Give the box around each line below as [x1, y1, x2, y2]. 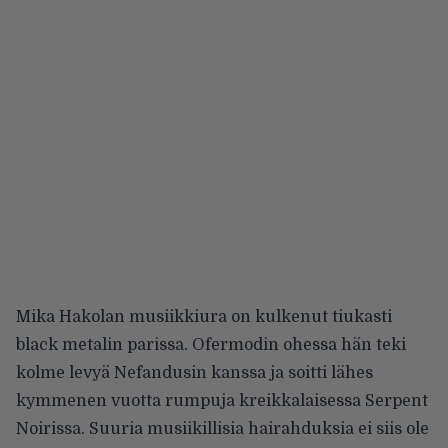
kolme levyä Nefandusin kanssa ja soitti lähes [16, 363, 373, 382]
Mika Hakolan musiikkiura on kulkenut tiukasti [16, 307, 392, 326]
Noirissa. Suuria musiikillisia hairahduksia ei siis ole [16, 419, 429, 438]
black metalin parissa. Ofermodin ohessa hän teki [16, 335, 406, 354]
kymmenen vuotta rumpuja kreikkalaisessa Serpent [16, 391, 428, 410]
